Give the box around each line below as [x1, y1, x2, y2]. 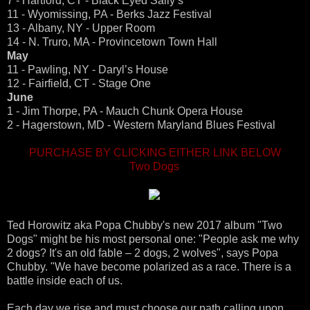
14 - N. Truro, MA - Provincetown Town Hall [7, 36, 217, 48]
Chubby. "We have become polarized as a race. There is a [7, 261, 291, 273]
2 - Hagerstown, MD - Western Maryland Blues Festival [7, 119, 275, 131]
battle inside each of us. [7, 275, 122, 287]
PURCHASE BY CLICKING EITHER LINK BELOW [29, 147, 281, 159]
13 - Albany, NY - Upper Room [7, 22, 155, 35]
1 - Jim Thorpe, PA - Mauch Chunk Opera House [7, 105, 243, 118]
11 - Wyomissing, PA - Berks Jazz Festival [7, 8, 212, 21]
